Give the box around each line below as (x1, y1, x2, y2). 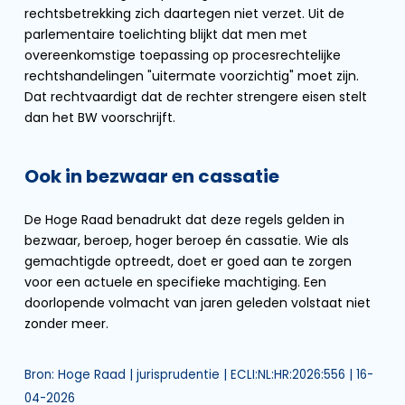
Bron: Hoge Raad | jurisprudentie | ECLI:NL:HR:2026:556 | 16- (24, 366, 373, 383)
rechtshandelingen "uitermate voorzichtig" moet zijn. (24, 67, 359, 85)
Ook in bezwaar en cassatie (24, 164, 279, 189)
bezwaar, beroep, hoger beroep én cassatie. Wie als (24, 231, 349, 250)
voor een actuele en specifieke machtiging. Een (24, 273, 326, 291)
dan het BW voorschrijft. (24, 108, 175, 127)
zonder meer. (24, 315, 108, 333)
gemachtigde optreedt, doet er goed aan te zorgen (24, 252, 352, 270)
